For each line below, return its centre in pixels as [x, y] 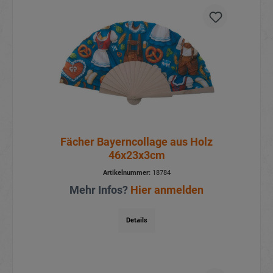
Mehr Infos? [100, 190]
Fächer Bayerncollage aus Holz [136, 142]
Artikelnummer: [126, 173]
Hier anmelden [167, 190]
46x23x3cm [136, 155]
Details [136, 221]
